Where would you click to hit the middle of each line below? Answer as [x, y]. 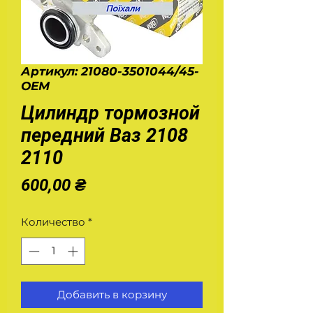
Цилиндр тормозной [110, 113]
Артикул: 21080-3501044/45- [110, 71]
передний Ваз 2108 [104, 136]
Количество [53, 222]
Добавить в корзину [112, 294]
